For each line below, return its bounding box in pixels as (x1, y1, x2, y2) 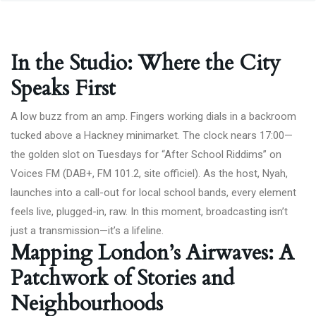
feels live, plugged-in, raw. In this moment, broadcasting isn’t (11, 205, 288, 218)
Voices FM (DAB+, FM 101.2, (11, 167, 144, 180)
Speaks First (11, 74, 116, 103)
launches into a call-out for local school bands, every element (11, 186, 296, 199)
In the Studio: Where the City (11, 49, 281, 78)
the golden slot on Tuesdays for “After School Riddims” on (11, 148, 281, 161)
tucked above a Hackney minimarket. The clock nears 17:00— (11, 129, 293, 142)
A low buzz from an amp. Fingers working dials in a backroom (11, 110, 296, 123)
